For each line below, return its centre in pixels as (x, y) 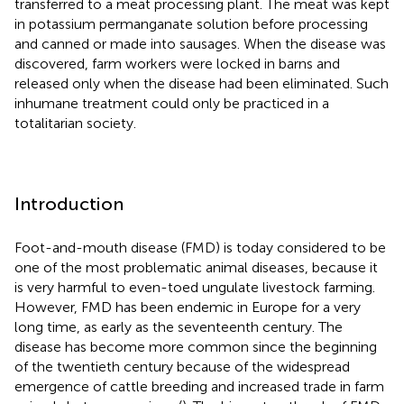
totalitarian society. (75, 123)
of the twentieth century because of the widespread (182, 366)
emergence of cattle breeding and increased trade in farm (199, 386)
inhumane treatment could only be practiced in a (172, 103)
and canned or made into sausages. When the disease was (200, 43)
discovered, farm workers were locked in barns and (177, 63)
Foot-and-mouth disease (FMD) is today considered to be (200, 247)
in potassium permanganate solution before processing (191, 23)
